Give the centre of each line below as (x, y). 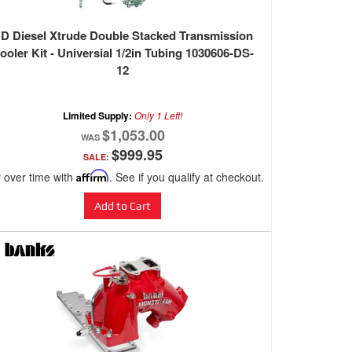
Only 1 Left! (158, 115)
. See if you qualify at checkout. (186, 177)
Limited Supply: (99, 116)
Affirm (92, 176)
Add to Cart (123, 206)
